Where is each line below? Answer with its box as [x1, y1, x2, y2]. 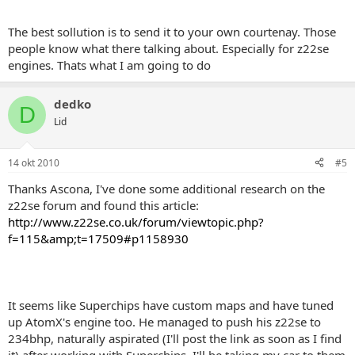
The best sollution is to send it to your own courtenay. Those [8, 24, 336, 40]
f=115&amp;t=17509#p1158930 [8, 230, 189, 246]
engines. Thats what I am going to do [8, 57, 211, 73]
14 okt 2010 [8, 155, 59, 170]
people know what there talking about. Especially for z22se [8, 40, 329, 56]
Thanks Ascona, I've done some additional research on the [8, 180, 325, 197]
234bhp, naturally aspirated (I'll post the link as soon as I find [8, 330, 342, 346]
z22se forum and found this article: [8, 197, 199, 213]
